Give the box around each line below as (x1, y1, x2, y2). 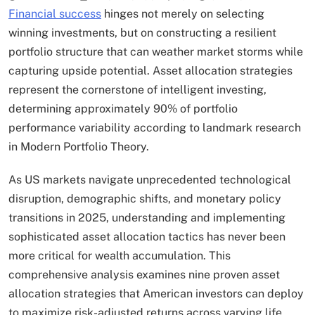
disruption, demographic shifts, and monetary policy (8, 192, 281, 206)
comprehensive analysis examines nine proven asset (8, 268, 280, 282)
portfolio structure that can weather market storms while (8, 45, 303, 59)
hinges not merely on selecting (101, 7, 264, 21)
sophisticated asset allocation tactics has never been (8, 230, 285, 244)
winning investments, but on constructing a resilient (8, 26, 276, 40)
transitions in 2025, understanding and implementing (8, 211, 285, 225)
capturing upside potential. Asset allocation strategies (8, 64, 292, 78)
